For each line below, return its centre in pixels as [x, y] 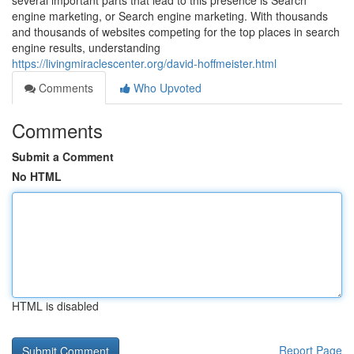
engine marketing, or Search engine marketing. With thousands [170, 16]
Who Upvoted [166, 88]
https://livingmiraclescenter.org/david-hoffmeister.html [144, 63]
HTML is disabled [55, 306]
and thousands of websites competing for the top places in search [176, 32]
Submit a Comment [63, 156]
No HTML [37, 176]
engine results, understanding [86, 47]
